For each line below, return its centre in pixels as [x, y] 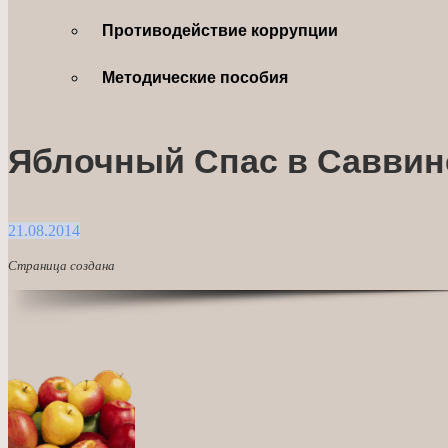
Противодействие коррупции [220, 30]
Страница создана [61, 265]
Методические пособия [195, 77]
